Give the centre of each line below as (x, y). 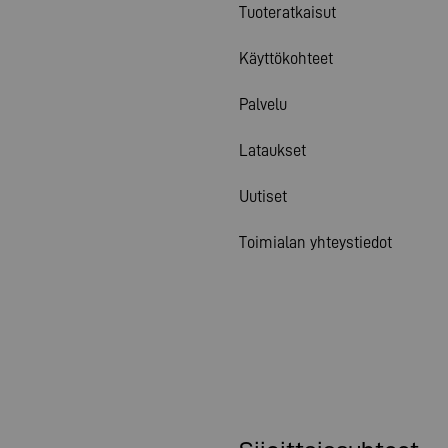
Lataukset (272, 150)
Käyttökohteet (286, 58)
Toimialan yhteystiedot (315, 242)
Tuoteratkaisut (287, 12)
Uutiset (263, 196)
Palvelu (263, 104)
